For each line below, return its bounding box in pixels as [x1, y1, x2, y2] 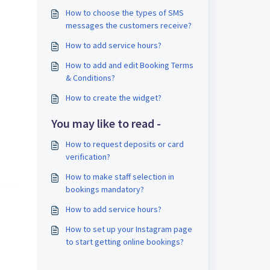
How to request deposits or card [65, 139, 184, 149]
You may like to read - [51, 116, 161, 131]
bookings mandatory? [65, 184, 144, 195]
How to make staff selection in [65, 171, 174, 182]
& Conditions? [65, 72, 115, 83]
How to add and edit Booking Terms [65, 60, 193, 71]
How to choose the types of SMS [65, 7, 184, 18]
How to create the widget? [65, 92, 162, 103]
